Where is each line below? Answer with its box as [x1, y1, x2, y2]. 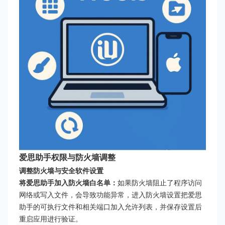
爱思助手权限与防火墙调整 [19, 151, 116, 163]
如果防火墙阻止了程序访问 [118, 177, 202, 188]
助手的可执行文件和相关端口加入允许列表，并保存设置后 [19, 201, 202, 212]
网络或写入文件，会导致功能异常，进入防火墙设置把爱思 [19, 189, 202, 200]
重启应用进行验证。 [19, 213, 82, 224]
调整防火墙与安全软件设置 [19, 165, 103, 176]
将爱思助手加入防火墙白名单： [19, 177, 118, 188]
